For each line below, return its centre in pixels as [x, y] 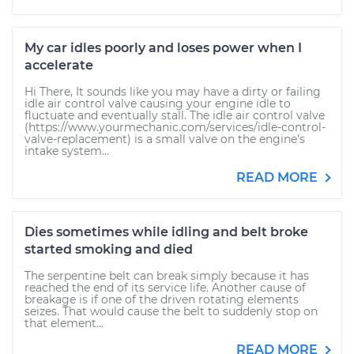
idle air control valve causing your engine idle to [158, 104]
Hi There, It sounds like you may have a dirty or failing [173, 92]
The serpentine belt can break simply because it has [167, 276]
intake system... [67, 151]
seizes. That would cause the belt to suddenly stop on [171, 311]
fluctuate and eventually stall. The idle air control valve [175, 115]
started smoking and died [109, 249]
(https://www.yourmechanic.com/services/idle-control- [175, 127]
